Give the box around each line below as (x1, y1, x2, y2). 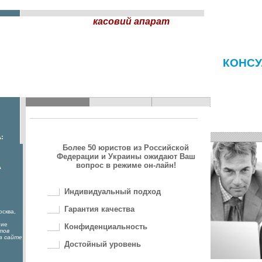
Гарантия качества (64, 205, 135, 214)
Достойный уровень (64, 240, 141, 249)
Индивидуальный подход (64, 187, 161, 196)
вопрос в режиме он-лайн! (75, 161, 176, 170)
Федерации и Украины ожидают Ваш (56, 152, 195, 161)
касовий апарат (92, 16, 170, 26)
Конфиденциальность (64, 222, 147, 232)
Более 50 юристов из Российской (63, 143, 189, 152)
